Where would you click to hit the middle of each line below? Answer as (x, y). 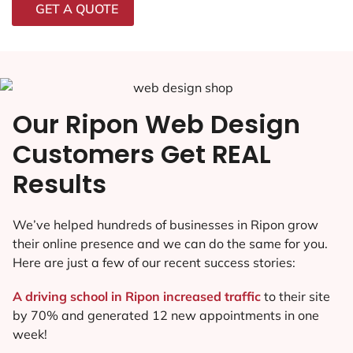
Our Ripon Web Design (156, 124)
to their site (297, 296)
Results (59, 184)
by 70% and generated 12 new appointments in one (166, 315)
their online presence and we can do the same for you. (170, 243)
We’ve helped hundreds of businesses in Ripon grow (165, 224)
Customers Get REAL (142, 154)
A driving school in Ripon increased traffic (138, 296)
